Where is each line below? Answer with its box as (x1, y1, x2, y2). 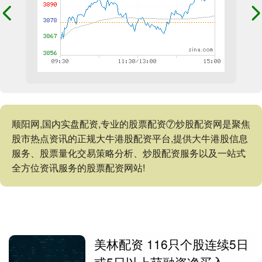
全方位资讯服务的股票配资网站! (12, 161, 145, 175)
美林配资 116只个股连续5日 (94, 235, 249, 253)
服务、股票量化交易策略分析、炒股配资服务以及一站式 (12, 146, 246, 160)
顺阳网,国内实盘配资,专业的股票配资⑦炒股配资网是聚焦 (12, 117, 250, 131)
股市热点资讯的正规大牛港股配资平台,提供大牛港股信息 (12, 132, 248, 146)
